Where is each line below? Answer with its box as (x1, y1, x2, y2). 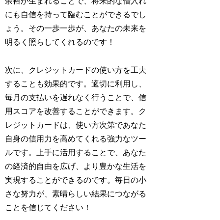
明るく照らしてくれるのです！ (5, 37, 115, 46)
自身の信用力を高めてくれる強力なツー (5, 134, 147, 143)
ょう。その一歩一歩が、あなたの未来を (5, 24, 147, 32)
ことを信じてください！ (5, 203, 92, 212)
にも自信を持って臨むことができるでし (5, 10, 147, 19)
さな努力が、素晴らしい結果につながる (5, 189, 147, 198)
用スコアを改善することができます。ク (5, 107, 147, 115)
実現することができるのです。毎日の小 (5, 175, 147, 184)
